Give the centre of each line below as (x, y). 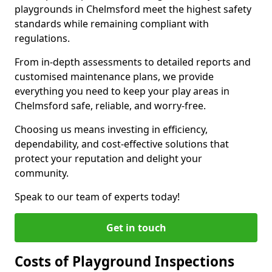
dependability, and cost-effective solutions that (122, 144)
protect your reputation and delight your (108, 158)
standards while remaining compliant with (112, 24)
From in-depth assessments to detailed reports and (133, 62)
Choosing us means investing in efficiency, (111, 129)
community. (42, 173)
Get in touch (136, 228)
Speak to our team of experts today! (97, 197)
